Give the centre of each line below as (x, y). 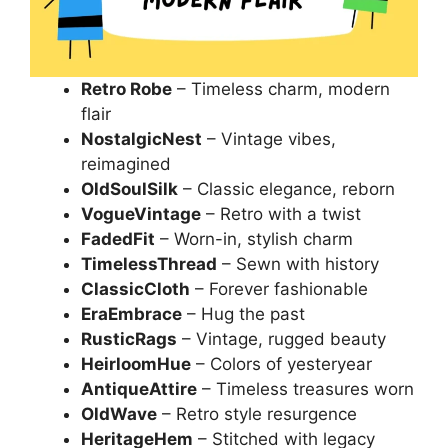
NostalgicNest (141, 138)
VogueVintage (141, 213)
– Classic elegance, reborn (286, 188)
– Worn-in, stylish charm (254, 238)
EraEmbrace (131, 313)
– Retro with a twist (281, 213)
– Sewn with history (298, 263)
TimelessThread (149, 263)
